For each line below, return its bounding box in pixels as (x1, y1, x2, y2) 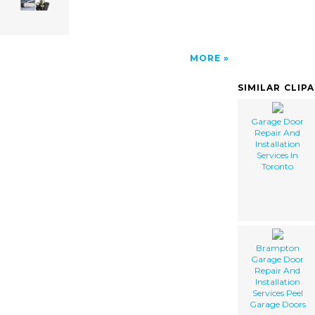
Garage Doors (249, 298, 306, 309)
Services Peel (252, 287, 303, 298)
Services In (257, 149, 298, 160)
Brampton (255, 242, 300, 253)
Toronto (262, 160, 293, 172)
